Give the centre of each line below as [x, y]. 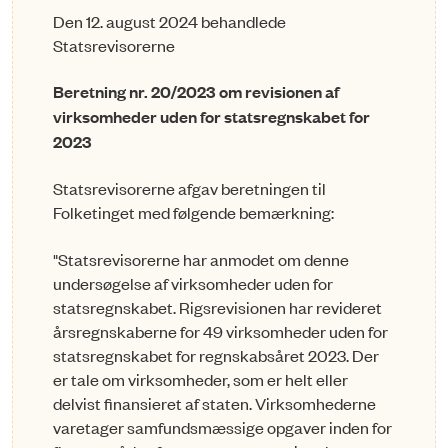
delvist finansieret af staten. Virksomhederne [214, 402]
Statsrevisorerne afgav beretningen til [189, 188]
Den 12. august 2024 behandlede [169, 20]
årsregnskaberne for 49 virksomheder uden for [220, 330]
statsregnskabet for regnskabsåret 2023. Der [216, 354]
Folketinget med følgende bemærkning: [193, 212]
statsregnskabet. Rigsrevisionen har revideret [217, 306]
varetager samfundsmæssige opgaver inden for [222, 426]
